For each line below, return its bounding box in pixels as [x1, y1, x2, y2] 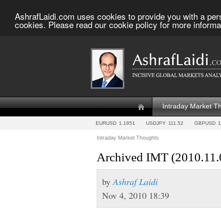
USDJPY [146, 120, 166, 126]
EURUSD [96, 120, 116, 126]
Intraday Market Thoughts [97, 135, 159, 141]
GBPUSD [194, 120, 216, 126]
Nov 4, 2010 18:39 [102, 189, 169, 201]
